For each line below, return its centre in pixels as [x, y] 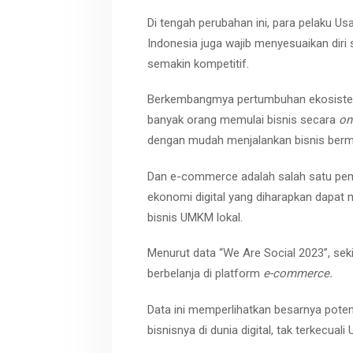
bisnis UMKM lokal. [195, 217]
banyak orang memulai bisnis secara [243, 120]
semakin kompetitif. [198, 63]
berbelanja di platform [205, 274]
